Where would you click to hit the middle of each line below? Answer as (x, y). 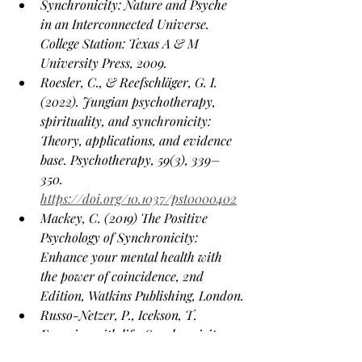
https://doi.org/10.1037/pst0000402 (139, 198)
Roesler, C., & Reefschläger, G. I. (130, 82)
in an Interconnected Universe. (126, 24)
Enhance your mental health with (133, 257)
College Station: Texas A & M (121, 43)
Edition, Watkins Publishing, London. (142, 295)
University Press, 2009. (104, 63)
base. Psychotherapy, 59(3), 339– (130, 160)
